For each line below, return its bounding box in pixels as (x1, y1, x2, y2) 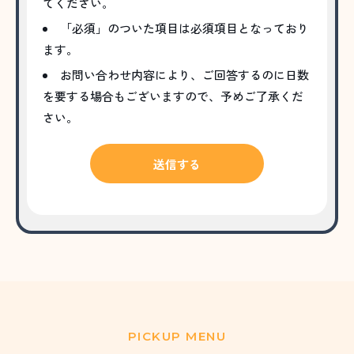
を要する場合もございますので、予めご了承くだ (43, 88, 303, 105)
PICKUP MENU (127, 329, 227, 345)
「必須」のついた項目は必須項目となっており (60, 20, 309, 37)
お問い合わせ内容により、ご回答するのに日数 (60, 66, 309, 84)
